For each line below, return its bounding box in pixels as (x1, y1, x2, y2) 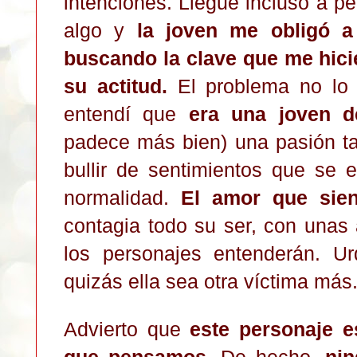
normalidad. (64, 186, 181, 209)
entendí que (64, 102, 189, 125)
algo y (64, 18, 137, 41)
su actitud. (64, 74, 167, 97)
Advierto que (64, 317, 190, 340)
